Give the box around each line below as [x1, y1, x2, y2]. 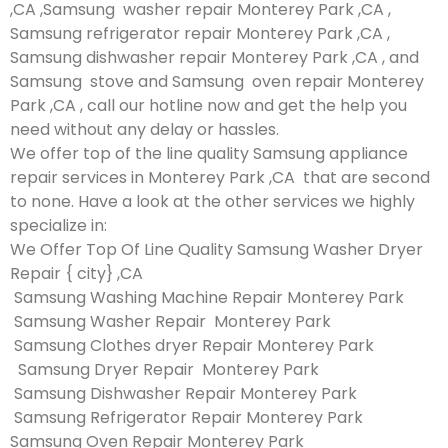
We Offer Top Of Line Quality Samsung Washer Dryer [10, 237, 423, 261]
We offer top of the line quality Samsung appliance [10, 141, 408, 165]
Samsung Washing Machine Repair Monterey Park [10, 285, 404, 309]
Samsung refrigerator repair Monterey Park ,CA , [10, 21, 390, 45]
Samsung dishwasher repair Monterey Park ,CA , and [10, 45, 419, 69]
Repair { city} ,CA [10, 261, 143, 285]
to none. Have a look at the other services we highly [10, 189, 415, 213]
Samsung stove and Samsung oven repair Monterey [10, 69, 424, 93]
